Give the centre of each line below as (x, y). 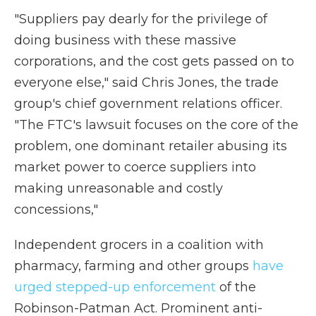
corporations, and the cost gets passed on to (154, 61)
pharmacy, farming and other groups (133, 266)
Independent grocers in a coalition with (139, 245)
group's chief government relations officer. (148, 104)
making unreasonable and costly (119, 188)
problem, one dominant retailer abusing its (151, 146)
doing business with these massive (125, 40)
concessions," (56, 209)
